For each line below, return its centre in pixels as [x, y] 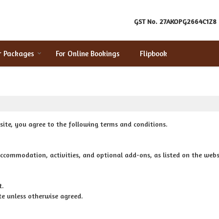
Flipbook [153, 54]
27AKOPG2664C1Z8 [188, 22]
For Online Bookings [88, 54]
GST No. [146, 22]
